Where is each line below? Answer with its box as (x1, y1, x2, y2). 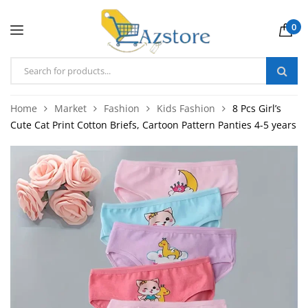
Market (54, 101, 87, 115)
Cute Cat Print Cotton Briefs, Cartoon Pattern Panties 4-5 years (10, 118, 296, 131)
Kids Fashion (157, 101, 215, 115)
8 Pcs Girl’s (232, 101, 281, 115)
